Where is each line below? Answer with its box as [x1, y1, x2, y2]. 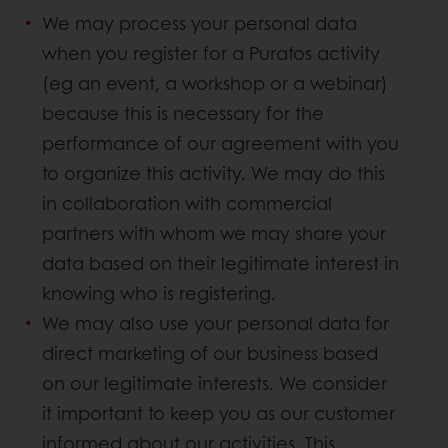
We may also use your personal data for [42, 310, 389, 337]
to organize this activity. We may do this [42, 160, 385, 187]
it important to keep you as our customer [42, 400, 395, 427]
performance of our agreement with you [42, 130, 399, 157]
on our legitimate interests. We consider [42, 370, 387, 397]
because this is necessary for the [42, 100, 324, 127]
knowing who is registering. [42, 280, 281, 307]
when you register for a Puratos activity [42, 40, 380, 67]
